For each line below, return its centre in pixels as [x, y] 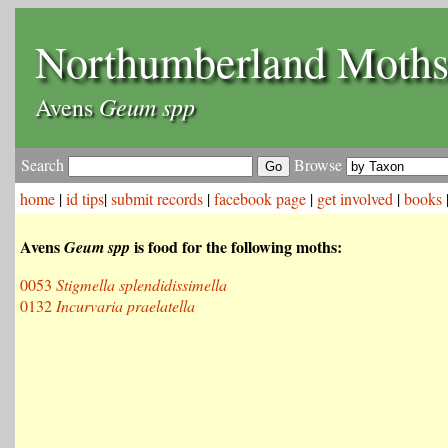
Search [44, 164]
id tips [85, 198]
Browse [318, 164]
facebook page [260, 198]
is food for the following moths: [236, 246]
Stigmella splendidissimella [141, 284]
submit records [157, 198]
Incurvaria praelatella [125, 305]
